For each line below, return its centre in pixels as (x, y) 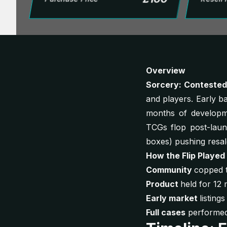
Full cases (166, 212)
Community (170, 170)
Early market (173, 198)
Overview (166, 70)
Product (163, 184)
